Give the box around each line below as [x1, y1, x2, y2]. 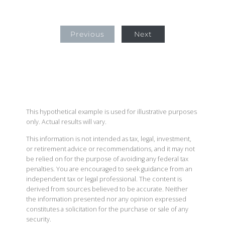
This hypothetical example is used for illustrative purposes [26, 107, 197, 116]
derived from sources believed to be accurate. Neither [26, 185, 188, 193]
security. [26, 215, 51, 223]
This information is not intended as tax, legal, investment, [26, 135, 191, 143]
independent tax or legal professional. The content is [26, 175, 182, 183]
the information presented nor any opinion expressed [26, 195, 186, 203]
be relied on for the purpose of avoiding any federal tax [26, 155, 188, 163]
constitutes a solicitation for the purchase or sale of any [26, 205, 188, 213]
